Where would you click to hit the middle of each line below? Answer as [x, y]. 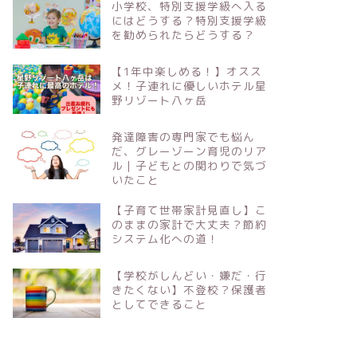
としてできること [159, 304]
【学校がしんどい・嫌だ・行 [189, 275]
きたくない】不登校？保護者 [189, 289]
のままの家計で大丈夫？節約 [189, 225]
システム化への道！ [165, 239]
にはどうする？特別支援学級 [189, 21]
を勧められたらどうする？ [183, 35]
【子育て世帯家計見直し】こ [189, 210]
